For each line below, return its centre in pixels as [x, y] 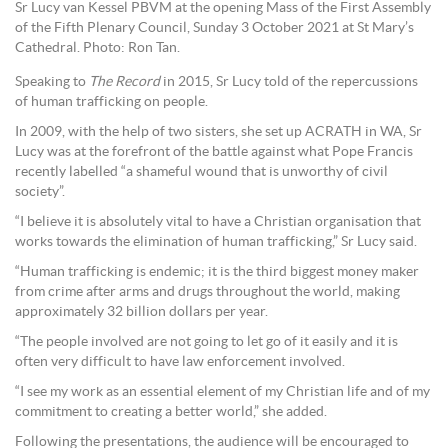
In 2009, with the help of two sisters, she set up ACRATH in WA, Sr [218, 131]
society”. [40, 191]
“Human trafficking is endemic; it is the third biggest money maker [217, 271]
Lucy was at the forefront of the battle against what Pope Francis [214, 151]
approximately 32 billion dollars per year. [141, 311]
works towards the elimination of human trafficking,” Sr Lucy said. [216, 241]
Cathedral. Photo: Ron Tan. [97, 47]
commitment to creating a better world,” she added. [171, 411]
